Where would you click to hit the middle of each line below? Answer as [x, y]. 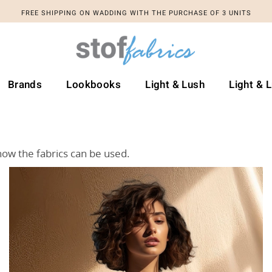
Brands [25, 85]
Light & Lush [175, 85]
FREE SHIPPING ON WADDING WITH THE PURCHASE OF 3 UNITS [136, 13]
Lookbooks [94, 85]
